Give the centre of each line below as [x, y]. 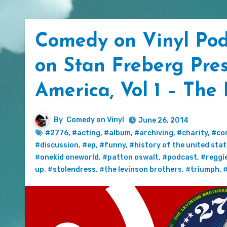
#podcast [180, 157]
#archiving [154, 133]
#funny [112, 145]
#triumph [202, 169]
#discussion [57, 145]
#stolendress [72, 169]
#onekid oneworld [67, 157]
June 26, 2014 [163, 120]
